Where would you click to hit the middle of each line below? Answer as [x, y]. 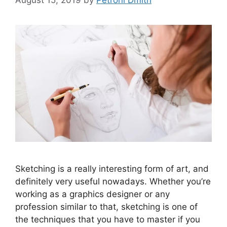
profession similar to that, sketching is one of [106, 207]
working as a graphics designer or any [92, 194]
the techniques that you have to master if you [108, 220]
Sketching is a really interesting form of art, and [112, 169]
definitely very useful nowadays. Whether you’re [113, 182]
